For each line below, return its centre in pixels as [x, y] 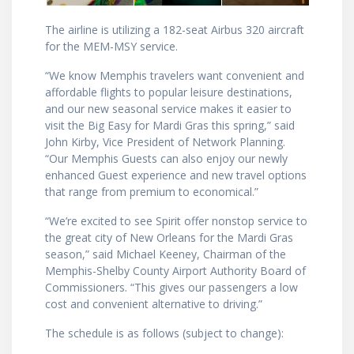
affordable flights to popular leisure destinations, [169, 92]
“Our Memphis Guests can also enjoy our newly [166, 159]
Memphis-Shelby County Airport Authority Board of [175, 271]
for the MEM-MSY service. [111, 47]
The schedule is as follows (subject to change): [164, 333]
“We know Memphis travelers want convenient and [175, 76]
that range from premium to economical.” [152, 192]
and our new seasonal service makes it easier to [168, 109]
